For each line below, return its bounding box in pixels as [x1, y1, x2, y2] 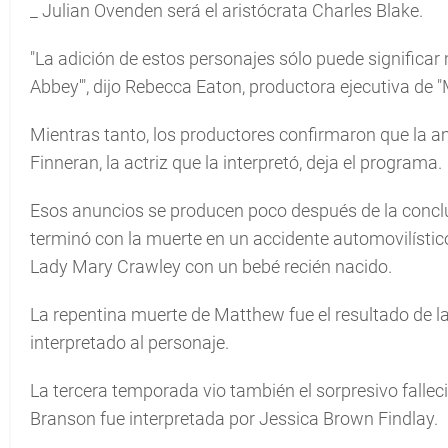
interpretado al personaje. [30, 332, 229, 353]
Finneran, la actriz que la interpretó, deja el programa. [30, 152, 442, 173]
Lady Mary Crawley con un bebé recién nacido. [30, 256, 392, 277]
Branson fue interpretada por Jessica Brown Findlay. [30, 408, 438, 429]
